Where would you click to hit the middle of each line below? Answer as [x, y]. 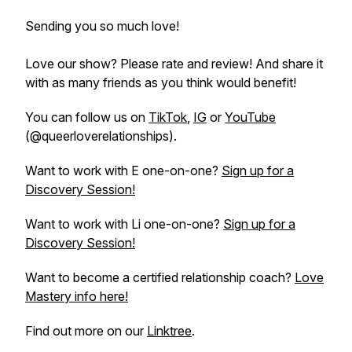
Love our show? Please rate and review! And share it [174, 64]
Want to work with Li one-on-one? [124, 224]
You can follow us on [87, 117]
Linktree [169, 331]
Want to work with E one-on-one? [123, 170]
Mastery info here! [77, 296]
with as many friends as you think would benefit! [161, 82]
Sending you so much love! [102, 26]
